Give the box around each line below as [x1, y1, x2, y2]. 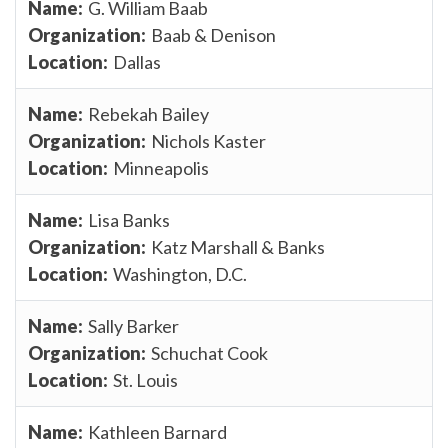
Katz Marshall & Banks [151, 235, 325, 258]
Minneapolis [113, 156, 209, 179]
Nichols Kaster [151, 129, 266, 152]
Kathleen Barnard [88, 420, 227, 443]
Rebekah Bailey [88, 102, 209, 125]
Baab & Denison [151, 23, 276, 46]
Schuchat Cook [151, 341, 268, 364]
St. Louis [113, 368, 178, 391]
